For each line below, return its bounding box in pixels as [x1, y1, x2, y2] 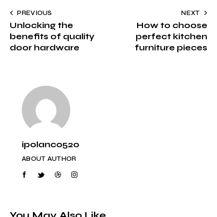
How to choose [137, 20, 207, 31]
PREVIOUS [17, 9, 52, 17]
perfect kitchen [136, 31, 207, 42]
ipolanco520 [22, 139, 79, 150]
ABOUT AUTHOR [22, 155, 77, 163]
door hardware [10, 43, 79, 53]
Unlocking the [10, 20, 73, 31]
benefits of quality [10, 31, 94, 42]
